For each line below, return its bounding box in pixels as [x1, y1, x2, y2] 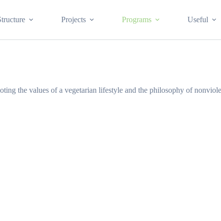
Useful [187, 15, 208, 24]
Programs [121, 15, 151, 24]
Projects [61, 15, 86, 24]
